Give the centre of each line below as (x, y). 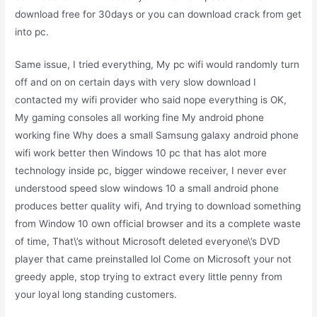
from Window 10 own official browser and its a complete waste (158, 224)
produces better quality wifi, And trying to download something (158, 206)
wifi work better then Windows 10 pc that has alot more (141, 153)
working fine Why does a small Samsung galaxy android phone (157, 136)
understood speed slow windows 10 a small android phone (147, 189)
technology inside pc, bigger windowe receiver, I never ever (151, 171)
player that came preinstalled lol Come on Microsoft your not (154, 259)
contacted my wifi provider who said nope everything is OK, (151, 100)
